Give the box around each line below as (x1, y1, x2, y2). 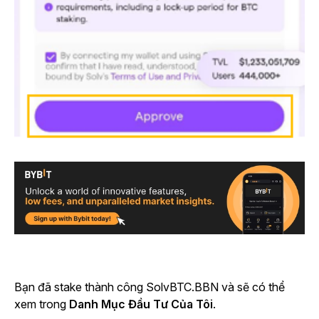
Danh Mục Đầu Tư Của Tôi (69, 296, 213, 311)
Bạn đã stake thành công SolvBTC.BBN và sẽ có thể (14, 279, 285, 294)
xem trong (14, 296, 69, 311)
